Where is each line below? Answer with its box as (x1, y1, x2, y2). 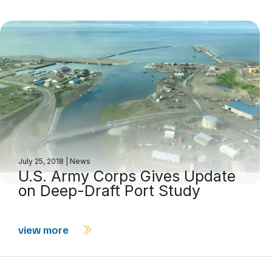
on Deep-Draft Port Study (18, 182, 200, 200)
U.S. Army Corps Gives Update (18, 167, 236, 186)
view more (18, 223, 71, 237)
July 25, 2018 (18, 157, 66, 166)
